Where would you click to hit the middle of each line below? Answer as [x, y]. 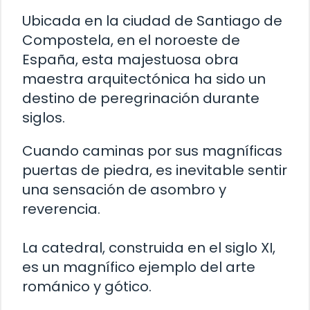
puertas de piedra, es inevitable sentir [155, 171]
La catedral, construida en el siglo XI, [149, 248]
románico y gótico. [87, 287]
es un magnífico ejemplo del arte [139, 267]
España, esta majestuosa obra [130, 60]
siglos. [44, 118]
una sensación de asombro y [124, 190]
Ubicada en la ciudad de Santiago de [152, 21]
